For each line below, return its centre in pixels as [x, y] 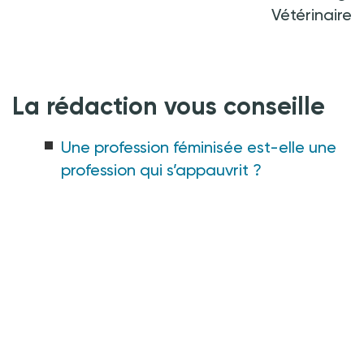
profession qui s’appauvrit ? [161, 169]
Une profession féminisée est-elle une [199, 147]
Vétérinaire [312, 14]
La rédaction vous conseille [169, 106]
